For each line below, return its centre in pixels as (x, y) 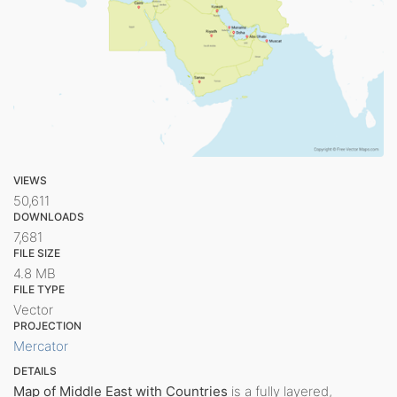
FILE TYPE (39, 289)
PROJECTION (47, 325)
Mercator (41, 346)
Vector (33, 309)
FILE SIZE (37, 253)
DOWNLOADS (49, 216)
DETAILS (35, 370)
